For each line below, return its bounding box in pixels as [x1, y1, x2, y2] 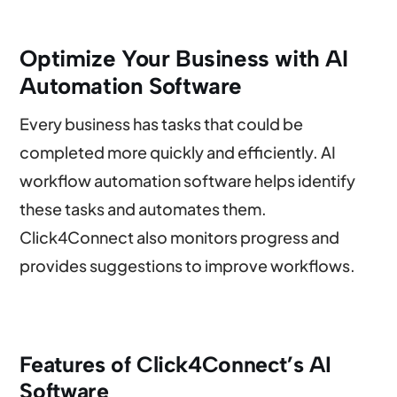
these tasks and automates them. [19, 198, 268, 219]
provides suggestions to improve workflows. [19, 254, 356, 276]
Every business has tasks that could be [19, 113, 304, 134]
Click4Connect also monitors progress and [19, 226, 340, 247]
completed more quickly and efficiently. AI [19, 141, 337, 162]
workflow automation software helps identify [19, 169, 356, 191]
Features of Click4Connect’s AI [19, 350, 331, 378]
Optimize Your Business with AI [19, 43, 348, 73]
